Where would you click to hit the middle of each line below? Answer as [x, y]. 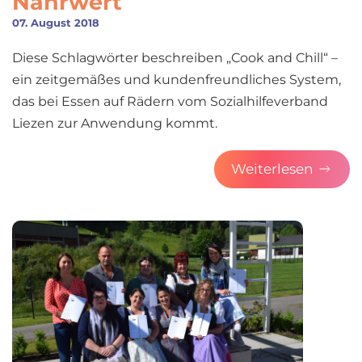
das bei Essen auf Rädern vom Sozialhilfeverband [170, 101]
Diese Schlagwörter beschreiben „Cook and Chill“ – [177, 57]
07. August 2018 [56, 22]
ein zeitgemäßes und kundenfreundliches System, [177, 79]
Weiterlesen [272, 168]
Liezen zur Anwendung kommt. [115, 123]
